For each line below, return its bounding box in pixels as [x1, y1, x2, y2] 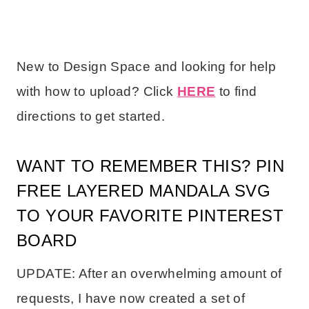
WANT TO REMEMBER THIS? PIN [17, 156, 284, 175]
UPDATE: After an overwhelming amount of [17, 266, 282, 281]
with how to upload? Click [17, 83, 177, 99]
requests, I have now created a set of [17, 290, 246, 306]
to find [219, 83, 257, 99]
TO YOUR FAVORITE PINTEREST [17, 206, 283, 225]
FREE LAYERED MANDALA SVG [17, 181, 271, 200]
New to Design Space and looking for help [17, 59, 277, 74]
